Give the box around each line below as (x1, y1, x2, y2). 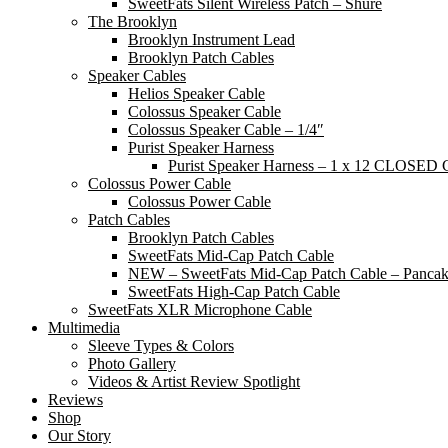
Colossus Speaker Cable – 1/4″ (128, 120, 324, 138)
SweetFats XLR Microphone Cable (88, 300, 312, 318)
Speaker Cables (88, 66, 186, 84)
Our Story (48, 426, 111, 444)
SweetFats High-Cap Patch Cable (128, 282, 340, 300)
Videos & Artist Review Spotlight (88, 372, 300, 390)
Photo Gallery (88, 354, 176, 372)
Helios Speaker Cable (128, 84, 265, 102)
